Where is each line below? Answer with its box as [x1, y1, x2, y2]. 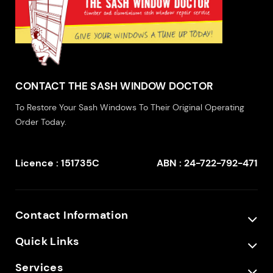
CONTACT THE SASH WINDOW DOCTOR [15, 79, 213, 93]
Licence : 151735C [15, 156, 99, 169]
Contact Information [15, 207, 129, 222]
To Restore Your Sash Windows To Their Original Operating [15, 101, 244, 113]
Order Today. [15, 116, 66, 127]
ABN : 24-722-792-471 [157, 156, 258, 169]
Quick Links [15, 233, 79, 249]
